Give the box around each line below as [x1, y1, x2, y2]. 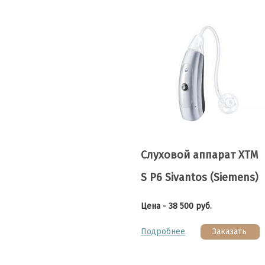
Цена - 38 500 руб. [141, 201, 212, 211]
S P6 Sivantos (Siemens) [141, 171, 258, 184]
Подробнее [141, 227, 185, 237]
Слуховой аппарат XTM [141, 148, 258, 161]
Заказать [212, 227, 247, 237]
